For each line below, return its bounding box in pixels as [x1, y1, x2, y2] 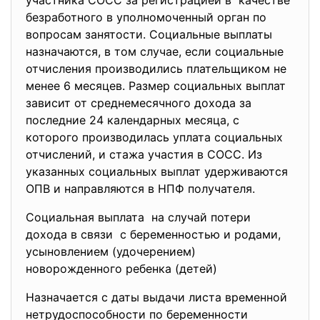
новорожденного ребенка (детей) [26, 261, 221, 276]
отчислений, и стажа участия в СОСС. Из [26, 147, 262, 161]
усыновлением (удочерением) [26, 244, 196, 259]
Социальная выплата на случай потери [26, 210, 251, 224]
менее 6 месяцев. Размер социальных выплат [26, 79, 286, 93]
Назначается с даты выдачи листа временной [26, 290, 291, 304]
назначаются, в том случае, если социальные [26, 44, 284, 59]
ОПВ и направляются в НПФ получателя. [26, 181, 259, 196]
